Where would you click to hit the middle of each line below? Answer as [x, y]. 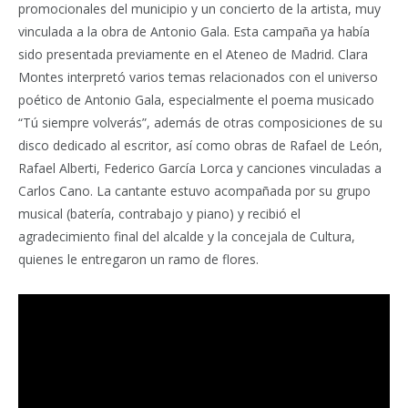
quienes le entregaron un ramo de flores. [138, 259]
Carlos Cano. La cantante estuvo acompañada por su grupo [194, 191]
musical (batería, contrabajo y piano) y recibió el [159, 214]
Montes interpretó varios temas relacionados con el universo [198, 77]
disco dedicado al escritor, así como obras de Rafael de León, [200, 145]
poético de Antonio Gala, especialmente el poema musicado [196, 100]
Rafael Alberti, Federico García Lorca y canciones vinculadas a [200, 168]
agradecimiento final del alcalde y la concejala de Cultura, [187, 236]
